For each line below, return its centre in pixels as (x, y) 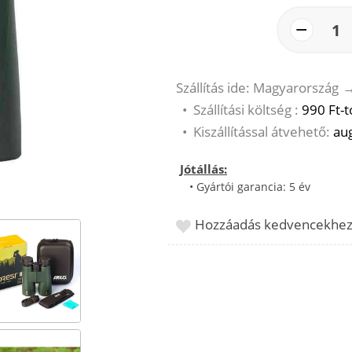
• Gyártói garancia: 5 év (245, 186)
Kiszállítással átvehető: (263, 131)
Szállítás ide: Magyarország (257, 87)
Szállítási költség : (247, 109)
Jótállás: (203, 169)
